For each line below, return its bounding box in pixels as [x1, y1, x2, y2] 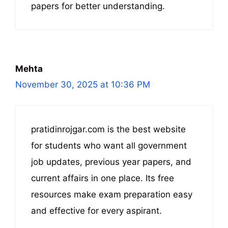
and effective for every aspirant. [31, 205, 162, 216]
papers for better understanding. [31, 1, 165, 11]
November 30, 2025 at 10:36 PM [15, 79, 150, 90]
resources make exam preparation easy [31, 189, 192, 199]
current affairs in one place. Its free [31, 173, 174, 183]
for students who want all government [31, 140, 187, 151]
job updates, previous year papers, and [31, 156, 191, 167]
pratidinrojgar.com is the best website [31, 124, 186, 134]
